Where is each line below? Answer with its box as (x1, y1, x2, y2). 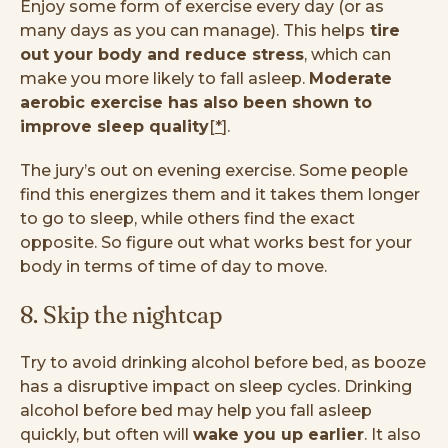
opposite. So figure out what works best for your (20, 232, 412, 252)
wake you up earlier (193, 424, 364, 444)
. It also (364, 424, 421, 444)
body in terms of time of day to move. (20, 256, 331, 276)
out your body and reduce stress (20, 44, 304, 64)
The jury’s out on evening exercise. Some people (20, 160, 408, 180)
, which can (304, 44, 391, 64)
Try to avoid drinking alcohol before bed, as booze (20, 352, 426, 372)
